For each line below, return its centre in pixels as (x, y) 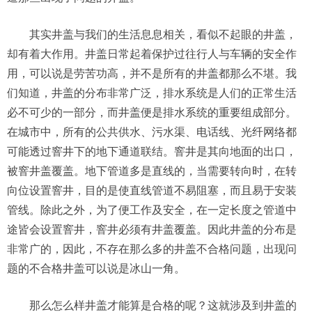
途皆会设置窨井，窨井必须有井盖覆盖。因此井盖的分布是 (152, 229)
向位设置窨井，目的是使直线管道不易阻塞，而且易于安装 (152, 190)
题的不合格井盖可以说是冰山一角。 (96, 268)
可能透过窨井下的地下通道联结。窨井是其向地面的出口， (152, 151)
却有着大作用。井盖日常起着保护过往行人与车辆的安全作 (152, 54)
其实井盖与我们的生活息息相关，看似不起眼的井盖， (163, 34)
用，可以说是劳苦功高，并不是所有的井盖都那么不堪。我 (152, 73)
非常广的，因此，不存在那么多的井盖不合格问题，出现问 (152, 249)
